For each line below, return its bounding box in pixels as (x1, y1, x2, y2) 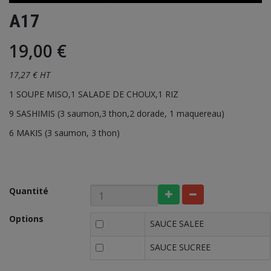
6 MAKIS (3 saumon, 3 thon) (9, 127, 120, 139)
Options (9, 213, 44, 225)
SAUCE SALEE (150, 218, 204, 230)
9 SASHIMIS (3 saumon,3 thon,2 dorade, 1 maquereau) (9, 108, 224, 120)
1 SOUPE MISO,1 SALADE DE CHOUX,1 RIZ (9, 88, 178, 100)
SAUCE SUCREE (150, 241, 211, 253)
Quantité (9, 185, 48, 197)
